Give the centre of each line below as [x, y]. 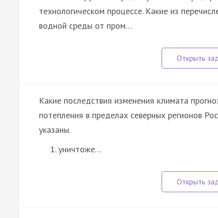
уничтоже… [80, 149]
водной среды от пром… [86, 25]
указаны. [55, 129]
